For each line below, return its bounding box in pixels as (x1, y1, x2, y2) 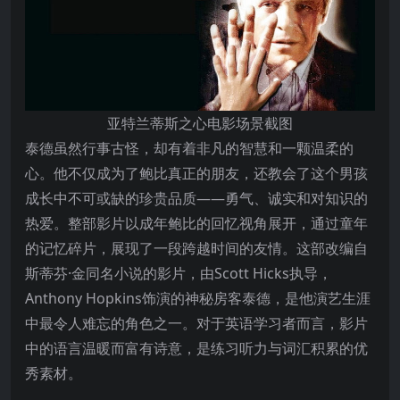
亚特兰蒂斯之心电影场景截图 (107, 112, 293, 133)
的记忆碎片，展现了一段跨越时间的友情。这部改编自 (25, 237, 368, 258)
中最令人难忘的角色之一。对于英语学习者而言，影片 (25, 312, 368, 333)
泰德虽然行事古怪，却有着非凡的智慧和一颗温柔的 (25, 137, 354, 158)
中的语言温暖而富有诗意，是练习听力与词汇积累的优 (25, 337, 368, 358)
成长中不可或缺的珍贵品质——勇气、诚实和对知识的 (25, 187, 368, 208)
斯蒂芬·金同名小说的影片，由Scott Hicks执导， (25, 262, 332, 283)
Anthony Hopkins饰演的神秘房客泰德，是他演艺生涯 (25, 287, 371, 308)
